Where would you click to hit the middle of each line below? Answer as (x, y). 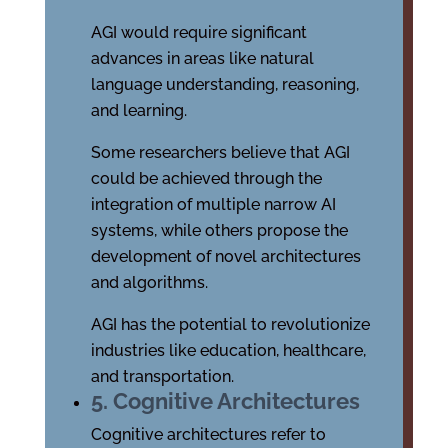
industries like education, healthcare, (228, 351)
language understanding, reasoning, (224, 85)
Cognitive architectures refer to (208, 435)
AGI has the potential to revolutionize (230, 325)
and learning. (138, 111)
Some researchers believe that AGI (220, 153)
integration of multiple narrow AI (213, 205)
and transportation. (162, 377)
